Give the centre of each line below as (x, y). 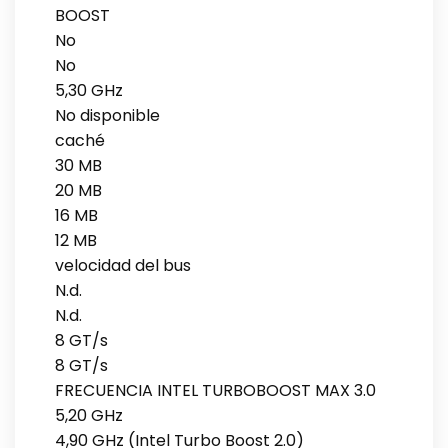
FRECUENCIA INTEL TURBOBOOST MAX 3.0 (215, 390)
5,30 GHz (89, 90)
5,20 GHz (89, 415)
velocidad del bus (123, 265)
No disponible (107, 115)
